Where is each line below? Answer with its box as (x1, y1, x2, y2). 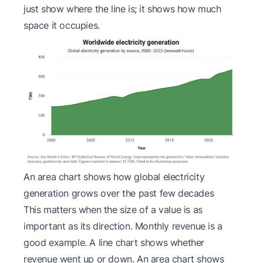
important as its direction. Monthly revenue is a (23, 220, 222, 232)
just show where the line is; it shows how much (23, 2, 221, 15)
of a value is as (136, 203, 203, 215)
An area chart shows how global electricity (23, 170, 205, 183)
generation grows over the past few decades (23, 187, 214, 199)
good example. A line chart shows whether (23, 236, 205, 248)
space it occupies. (23, 19, 100, 31)
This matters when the (23, 203, 120, 215)
